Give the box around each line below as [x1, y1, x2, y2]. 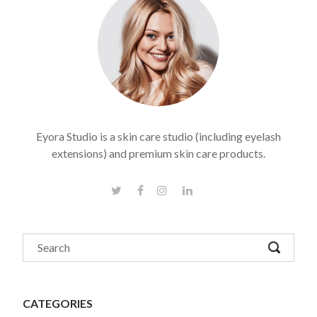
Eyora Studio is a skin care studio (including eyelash [36, 129, 281, 144]
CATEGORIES [23, 296, 93, 311]
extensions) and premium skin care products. [52, 146, 265, 161]
